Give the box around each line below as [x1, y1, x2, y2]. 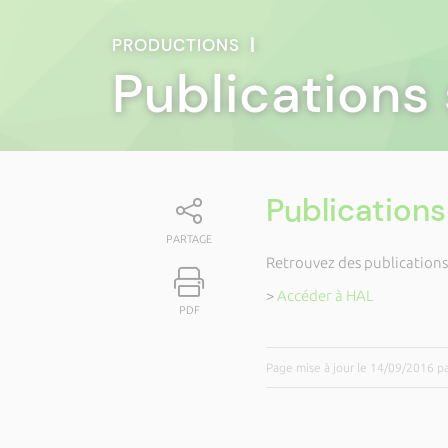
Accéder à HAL [277, 287, 375, 304]
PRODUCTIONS [112, 34, 250, 56]
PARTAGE [166, 233, 213, 245]
